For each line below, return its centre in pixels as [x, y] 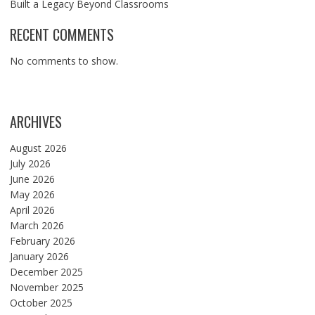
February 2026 [42, 241]
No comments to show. [64, 61]
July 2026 [30, 164]
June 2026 [32, 179]
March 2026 [37, 226]
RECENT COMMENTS [62, 35]
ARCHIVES [36, 122]
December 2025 [46, 272]
